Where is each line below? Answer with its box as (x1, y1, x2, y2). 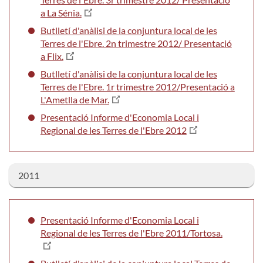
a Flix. (40, 50, 63, 62)
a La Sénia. (40, 6, 82, 18)
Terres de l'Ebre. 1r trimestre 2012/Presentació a (40, 80, 235, 92)
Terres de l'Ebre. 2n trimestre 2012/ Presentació (40, 37, 232, 49)
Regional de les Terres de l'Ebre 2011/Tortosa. (40, 227, 222, 238)
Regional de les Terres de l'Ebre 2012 (40, 124, 187, 136)
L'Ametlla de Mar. (40, 93, 109, 105)
